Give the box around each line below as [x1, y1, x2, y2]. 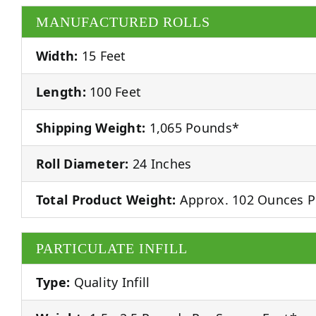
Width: [35, 47, 78, 64]
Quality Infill [70, 273, 150, 291]
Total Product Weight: [35, 190, 176, 208]
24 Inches [128, 154, 192, 172]
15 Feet [78, 47, 126, 64]
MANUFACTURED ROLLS [35, 13, 210, 30]
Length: [35, 83, 86, 100]
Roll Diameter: [35, 154, 129, 172]
